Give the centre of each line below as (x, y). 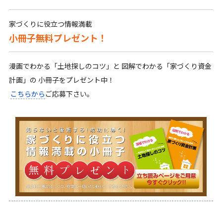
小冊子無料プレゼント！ (58, 38)
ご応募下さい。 (69, 94)
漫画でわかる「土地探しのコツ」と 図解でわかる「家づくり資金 (110, 66)
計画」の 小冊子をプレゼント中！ (61, 80)
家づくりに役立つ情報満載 (50, 24)
